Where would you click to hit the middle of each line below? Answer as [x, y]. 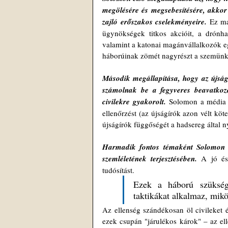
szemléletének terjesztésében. [150, 159]
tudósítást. [119, 170]
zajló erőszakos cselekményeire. [155, 22]
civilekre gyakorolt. [134, 102]
